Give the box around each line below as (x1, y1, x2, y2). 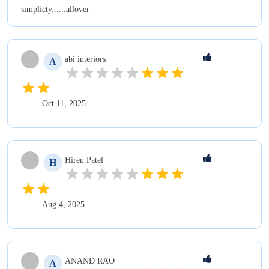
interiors (77, 54, 106, 64)
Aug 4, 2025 (42, 199, 85, 209)
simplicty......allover (21, 4, 89, 14)
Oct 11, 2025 (42, 98, 86, 108)
